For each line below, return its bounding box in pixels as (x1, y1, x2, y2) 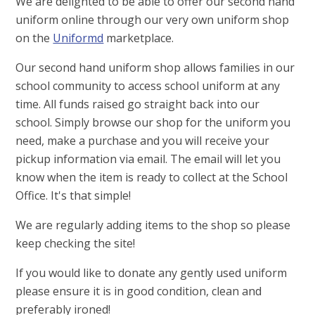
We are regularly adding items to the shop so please (15, 217, 291, 233)
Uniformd (53, 30, 104, 46)
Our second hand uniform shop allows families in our (15, 59, 295, 75)
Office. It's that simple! (15, 187, 134, 203)
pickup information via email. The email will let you (15, 150, 281, 167)
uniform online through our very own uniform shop (15, 11, 290, 27)
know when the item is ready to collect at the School (15, 169, 288, 185)
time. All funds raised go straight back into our (15, 96, 260, 112)
